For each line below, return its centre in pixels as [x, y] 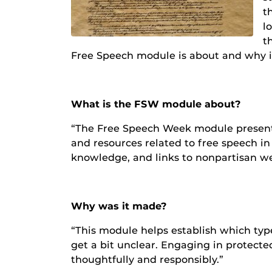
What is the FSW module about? [156, 104]
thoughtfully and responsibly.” [147, 260]
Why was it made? [119, 206]
